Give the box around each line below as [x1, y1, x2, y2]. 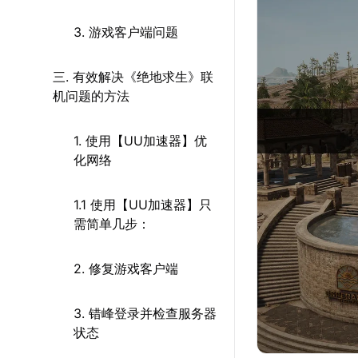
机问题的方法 [53, 88, 129, 104]
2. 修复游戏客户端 [74, 261, 178, 276]
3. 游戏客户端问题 [74, 24, 178, 40]
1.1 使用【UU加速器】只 [74, 197, 212, 213]
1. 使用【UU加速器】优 [74, 133, 207, 149]
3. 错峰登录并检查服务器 [74, 305, 217, 321]
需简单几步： [74, 216, 150, 232]
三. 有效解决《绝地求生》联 [53, 69, 213, 85]
